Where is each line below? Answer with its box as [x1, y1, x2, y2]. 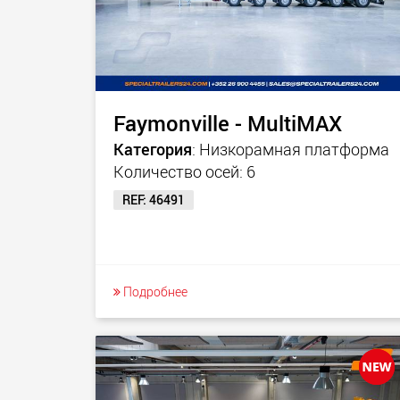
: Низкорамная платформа [192, 138, 389, 160]
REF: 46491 [122, 191, 185, 208]
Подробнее [121, 283, 187, 300]
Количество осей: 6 [113, 161, 255, 182]
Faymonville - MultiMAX [113, 109, 342, 137]
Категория [113, 138, 192, 160]
